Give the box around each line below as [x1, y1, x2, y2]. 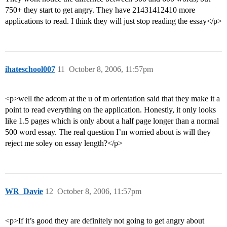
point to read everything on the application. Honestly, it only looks [5, 105, 216, 115]
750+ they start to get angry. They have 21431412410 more [5, 6, 195, 15]
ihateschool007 [5, 65, 55, 74]
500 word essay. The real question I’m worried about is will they [5, 128, 211, 137]
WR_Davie [5, 187, 43, 196]
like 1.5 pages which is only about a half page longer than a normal [5, 117, 219, 126]
